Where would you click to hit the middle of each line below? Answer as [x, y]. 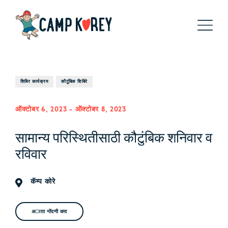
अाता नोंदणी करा [49, 212]
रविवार [31, 154]
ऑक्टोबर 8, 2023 [101, 110]
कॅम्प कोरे [43, 182]
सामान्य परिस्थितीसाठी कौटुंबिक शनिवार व [114, 138]
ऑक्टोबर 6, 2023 [41, 110]
